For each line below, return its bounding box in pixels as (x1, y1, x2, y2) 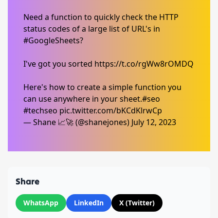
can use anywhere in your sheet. (23, 93, 142, 105)
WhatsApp (23, 198, 58, 208)
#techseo (23, 105, 57, 116)
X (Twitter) (119, 198, 155, 208)
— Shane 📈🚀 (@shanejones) (23, 117, 131, 128)
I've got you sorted (23, 58, 94, 70)
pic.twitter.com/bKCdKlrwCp (59, 105, 162, 116)
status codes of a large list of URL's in (23, 23, 160, 35)
